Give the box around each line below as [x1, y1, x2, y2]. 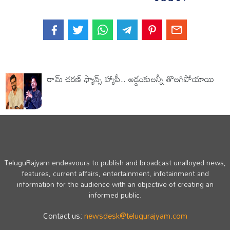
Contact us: [43, 208, 84, 224]
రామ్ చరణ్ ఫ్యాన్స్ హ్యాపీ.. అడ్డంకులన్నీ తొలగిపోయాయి [47, 70, 214, 88]
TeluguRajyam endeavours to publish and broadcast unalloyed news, [4, 156, 226, 170]
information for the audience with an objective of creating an [16, 177, 214, 191]
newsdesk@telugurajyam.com [84, 208, 187, 224]
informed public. [88, 188, 142, 202]
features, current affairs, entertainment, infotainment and [21, 166, 209, 181]
